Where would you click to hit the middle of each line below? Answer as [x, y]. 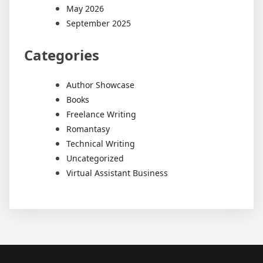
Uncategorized [95, 159]
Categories [62, 55]
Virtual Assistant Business [117, 173]
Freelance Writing [101, 114]
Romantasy [88, 129]
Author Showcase [100, 85]
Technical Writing [101, 144]
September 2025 [99, 23]
